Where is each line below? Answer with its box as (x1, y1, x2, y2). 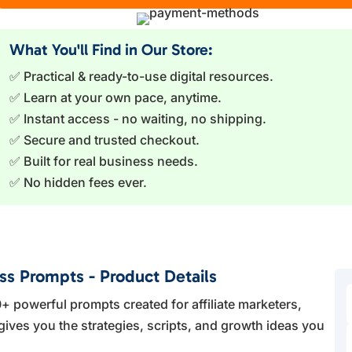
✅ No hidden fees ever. (9, 174, 147, 190)
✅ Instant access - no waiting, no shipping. (9, 111, 266, 126)
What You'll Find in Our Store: (9, 40, 213, 59)
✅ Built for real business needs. (9, 153, 198, 169)
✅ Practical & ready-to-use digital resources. (9, 68, 273, 84)
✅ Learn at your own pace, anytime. (9, 90, 222, 105)
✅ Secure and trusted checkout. (9, 132, 200, 148)
